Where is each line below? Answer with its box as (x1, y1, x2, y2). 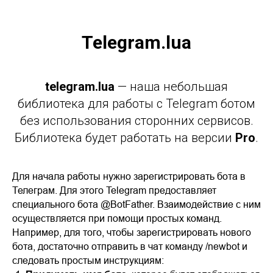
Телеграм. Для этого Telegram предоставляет (12, 184, 216, 196)
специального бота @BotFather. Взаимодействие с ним (12, 198, 261, 210)
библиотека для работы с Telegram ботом (18, 96, 255, 111)
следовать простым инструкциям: (12, 254, 164, 266)
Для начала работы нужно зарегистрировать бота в (12, 170, 246, 182)
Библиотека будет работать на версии (15, 130, 235, 145)
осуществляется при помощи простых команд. (12, 212, 222, 224)
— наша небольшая (115, 79, 228, 94)
